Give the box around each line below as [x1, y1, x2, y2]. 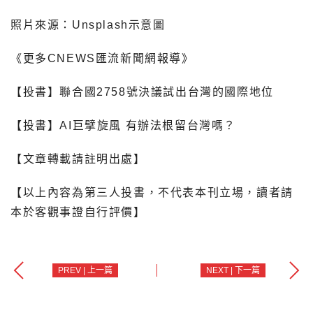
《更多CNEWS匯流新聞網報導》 [10, 52, 194, 65]
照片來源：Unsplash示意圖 [10, 19, 166, 31]
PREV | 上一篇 [58, 265, 112, 276]
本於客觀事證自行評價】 [10, 206, 146, 219]
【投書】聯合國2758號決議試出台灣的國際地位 [10, 86, 274, 99]
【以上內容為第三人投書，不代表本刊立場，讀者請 [10, 187, 293, 199]
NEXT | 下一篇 [206, 265, 260, 276]
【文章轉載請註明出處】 [10, 153, 146, 166]
